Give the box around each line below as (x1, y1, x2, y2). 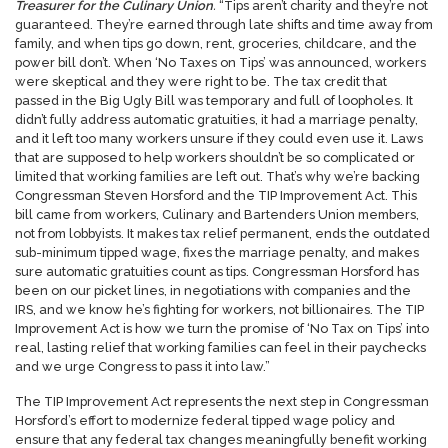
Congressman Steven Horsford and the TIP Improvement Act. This (15, 187, 417, 203)
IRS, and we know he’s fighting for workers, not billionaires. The (15, 301, 405, 317)
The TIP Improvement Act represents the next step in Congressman (15, 393, 429, 409)
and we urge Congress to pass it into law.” (15, 358, 270, 374)
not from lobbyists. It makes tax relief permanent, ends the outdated (15, 225, 430, 241)
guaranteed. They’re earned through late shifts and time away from (15, 16, 433, 32)
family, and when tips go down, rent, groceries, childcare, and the (15, 35, 417, 51)
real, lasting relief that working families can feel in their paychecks (15, 339, 426, 355)
